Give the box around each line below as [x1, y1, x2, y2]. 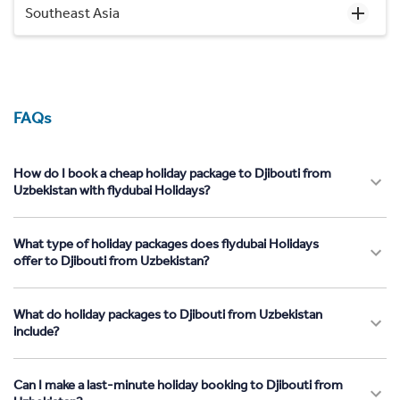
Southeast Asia [25, 4, 120, 21]
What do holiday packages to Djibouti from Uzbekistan [13, 305, 322, 322]
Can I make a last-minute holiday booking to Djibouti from [13, 376, 343, 393]
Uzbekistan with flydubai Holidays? [13, 181, 211, 198]
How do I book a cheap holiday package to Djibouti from [13, 164, 331, 181]
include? [13, 322, 60, 339]
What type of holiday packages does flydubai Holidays [13, 235, 319, 252]
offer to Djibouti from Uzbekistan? [13, 252, 210, 269]
